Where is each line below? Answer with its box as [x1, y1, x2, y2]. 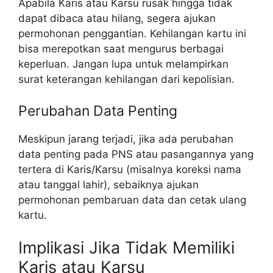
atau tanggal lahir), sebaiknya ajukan [18, 178, 199, 191]
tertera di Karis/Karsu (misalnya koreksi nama [18, 163, 241, 175]
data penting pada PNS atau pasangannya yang [18, 147, 253, 160]
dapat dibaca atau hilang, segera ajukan [18, 12, 216, 25]
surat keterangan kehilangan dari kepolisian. [18, 73, 235, 86]
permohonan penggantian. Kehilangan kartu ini [18, 27, 246, 40]
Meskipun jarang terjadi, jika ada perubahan [18, 132, 233, 145]
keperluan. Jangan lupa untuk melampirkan [18, 58, 229, 71]
